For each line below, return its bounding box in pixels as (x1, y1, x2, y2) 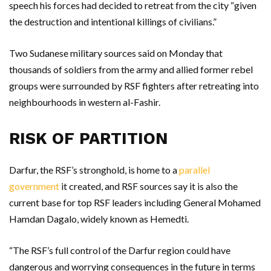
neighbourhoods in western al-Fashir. (9, 96, 160, 108)
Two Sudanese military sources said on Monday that (9, 47, 223, 59)
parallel (179, 164, 210, 175)
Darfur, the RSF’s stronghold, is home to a (9, 164, 179, 175)
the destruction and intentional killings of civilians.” (9, 16, 217, 27)
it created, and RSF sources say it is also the (59, 180, 238, 192)
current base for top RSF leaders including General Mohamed (9, 197, 261, 208)
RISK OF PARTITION (9, 129, 168, 148)
